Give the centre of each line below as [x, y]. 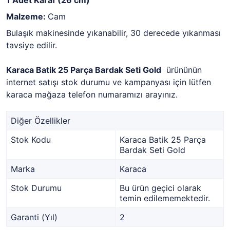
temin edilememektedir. [165, 198]
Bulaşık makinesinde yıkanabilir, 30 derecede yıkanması [113, 33]
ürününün [181, 70]
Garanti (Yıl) [34, 217]
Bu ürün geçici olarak [160, 188]
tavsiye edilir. [32, 45]
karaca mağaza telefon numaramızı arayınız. [92, 94]
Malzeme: [27, 16]
